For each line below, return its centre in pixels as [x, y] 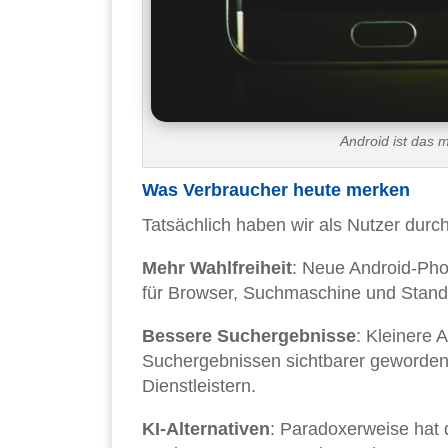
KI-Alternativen [206, 429]
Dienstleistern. [199, 386]
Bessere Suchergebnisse [249, 336]
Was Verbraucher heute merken [276, 190]
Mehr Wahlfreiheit [217, 268]
